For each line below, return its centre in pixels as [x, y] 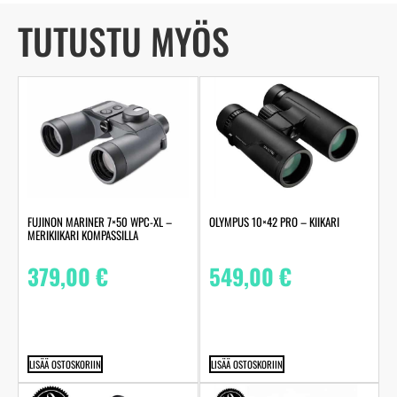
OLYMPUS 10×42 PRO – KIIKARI [274, 222]
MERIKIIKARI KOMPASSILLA [83, 235]
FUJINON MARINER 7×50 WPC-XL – [100, 222]
